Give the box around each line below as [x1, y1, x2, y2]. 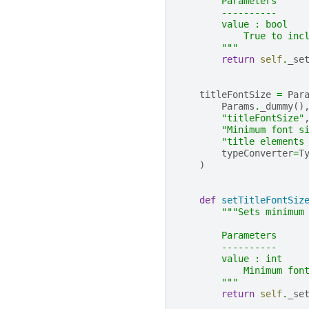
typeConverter [221, 148, 293, 159]
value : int [177, 253, 282, 265]
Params [221, 101, 255, 112]
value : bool [177, 19, 288, 30]
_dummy [260, 101, 293, 112]
